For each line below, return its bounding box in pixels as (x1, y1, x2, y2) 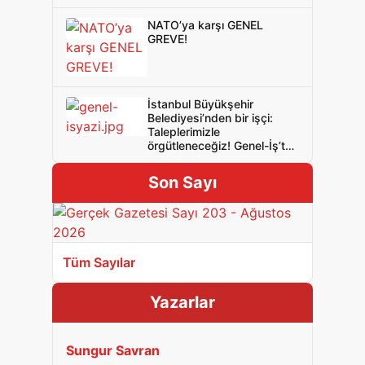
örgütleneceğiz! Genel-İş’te (147, 139, 292, 152)
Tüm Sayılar (63, 254, 135, 270)
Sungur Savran (66, 342, 160, 358)
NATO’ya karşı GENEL (147, 18, 263, 32)
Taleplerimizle (147, 125, 220, 139)
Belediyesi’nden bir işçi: (147, 111, 273, 125)
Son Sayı (148, 173, 217, 192)
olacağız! (147, 152, 196, 166)
